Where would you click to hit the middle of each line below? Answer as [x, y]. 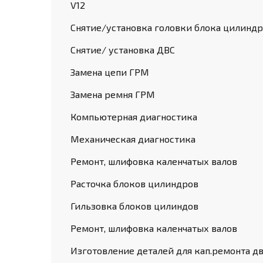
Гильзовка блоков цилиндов [134, 206]
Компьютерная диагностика [134, 117]
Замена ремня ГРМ [113, 94]
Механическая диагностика [133, 139]
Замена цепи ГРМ [110, 72]
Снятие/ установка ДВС [123, 50]
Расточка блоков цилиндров [134, 183]
